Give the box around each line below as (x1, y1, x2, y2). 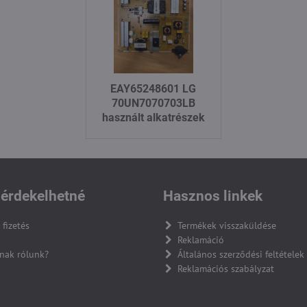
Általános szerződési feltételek (177, 247, 304, 260)
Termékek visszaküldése (177, 219, 276, 232)
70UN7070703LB (111, 96, 195, 110)
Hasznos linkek (162, 187, 262, 204)
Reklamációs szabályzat (177, 262, 274, 275)
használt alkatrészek (101, 110, 205, 124)
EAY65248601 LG (110, 82, 197, 95)
